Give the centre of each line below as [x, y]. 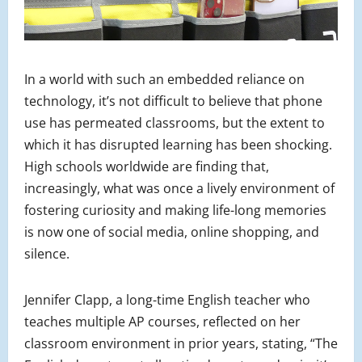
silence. [47, 254]
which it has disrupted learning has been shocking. [178, 145]
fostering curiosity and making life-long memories [175, 210]
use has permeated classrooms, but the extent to [175, 123]
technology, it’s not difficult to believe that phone [173, 101]
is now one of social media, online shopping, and [172, 232]
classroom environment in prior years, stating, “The [181, 344]
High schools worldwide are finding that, [147, 167]
